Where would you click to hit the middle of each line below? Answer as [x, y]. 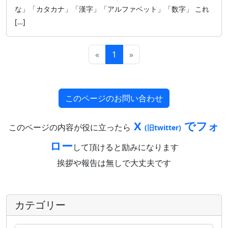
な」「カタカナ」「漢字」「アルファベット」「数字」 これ [112, 9]
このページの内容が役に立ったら [70, 127]
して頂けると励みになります [125, 147]
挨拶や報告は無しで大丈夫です [114, 163]
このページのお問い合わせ [114, 98]
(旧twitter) [163, 127]
